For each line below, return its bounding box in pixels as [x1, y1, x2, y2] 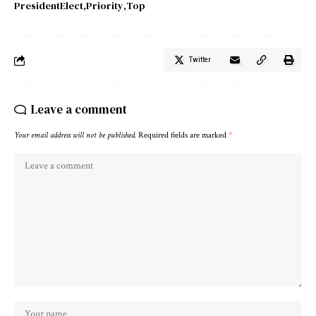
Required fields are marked [138, 130, 229, 141]
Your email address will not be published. [14, 130, 136, 141]
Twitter [189, 55, 211, 65]
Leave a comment [31, 101, 127, 119]
